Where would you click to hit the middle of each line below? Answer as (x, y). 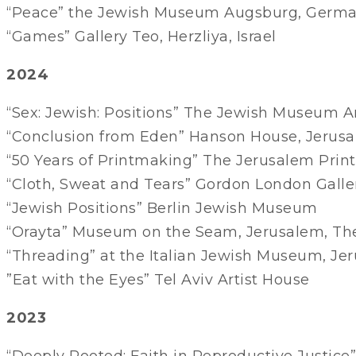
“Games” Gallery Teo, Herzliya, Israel (141, 36)
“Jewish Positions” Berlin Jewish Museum (162, 208)
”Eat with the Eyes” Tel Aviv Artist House (158, 279)
